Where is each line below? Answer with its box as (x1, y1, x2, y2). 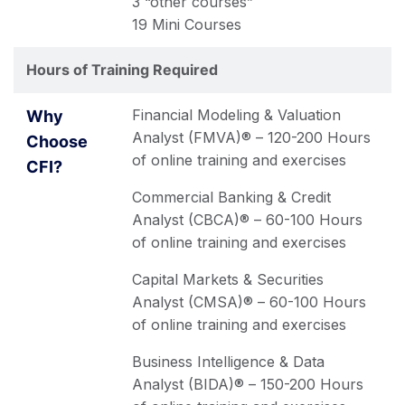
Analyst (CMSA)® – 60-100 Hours (132, 293, 366, 311)
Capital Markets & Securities (132, 270, 324, 288)
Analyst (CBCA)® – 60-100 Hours (132, 211, 363, 229)
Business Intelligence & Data (132, 353, 325, 371)
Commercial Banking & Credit (132, 188, 331, 206)
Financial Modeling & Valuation (132, 106, 341, 124)
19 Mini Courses (132, 15, 241, 33)
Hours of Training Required (26, 60, 218, 79)
